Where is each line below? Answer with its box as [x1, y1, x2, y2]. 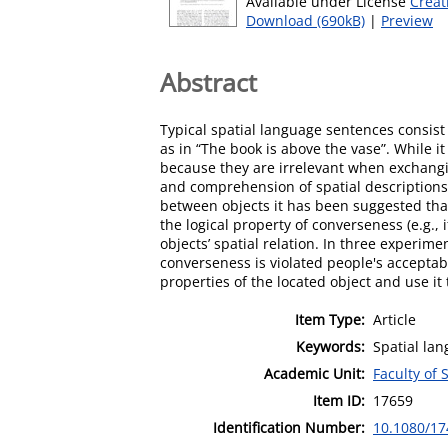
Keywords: [296, 336, 365, 356]
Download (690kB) [246, 11, 365, 30]
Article [373, 309, 416, 329]
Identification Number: [213, 417, 365, 437]
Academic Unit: [264, 363, 365, 383]
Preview [381, 11, 433, 30]
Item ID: [313, 390, 365, 410]
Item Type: [295, 309, 365, 329]
